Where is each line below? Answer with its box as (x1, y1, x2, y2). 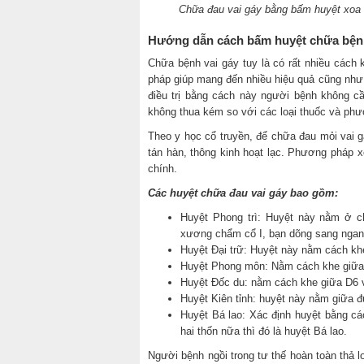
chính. (148, 162, 177, 175)
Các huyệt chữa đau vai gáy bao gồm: (148, 187, 338, 200)
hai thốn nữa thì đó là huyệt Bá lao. (180, 325, 347, 338)
